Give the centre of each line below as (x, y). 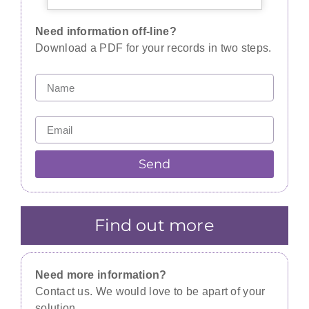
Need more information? (101, 275)
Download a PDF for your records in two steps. (153, 48)
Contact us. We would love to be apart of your (150, 292)
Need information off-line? (106, 31)
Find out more (154, 226)
